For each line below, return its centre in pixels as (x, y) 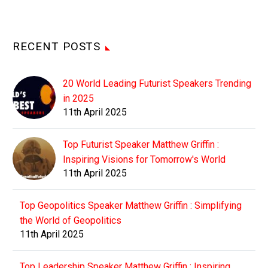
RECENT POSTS (57, 46)
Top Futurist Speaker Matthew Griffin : (141, 144)
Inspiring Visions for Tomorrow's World (144, 159)
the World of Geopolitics (71, 220)
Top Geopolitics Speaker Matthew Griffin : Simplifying (131, 205)
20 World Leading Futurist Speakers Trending (157, 83)
